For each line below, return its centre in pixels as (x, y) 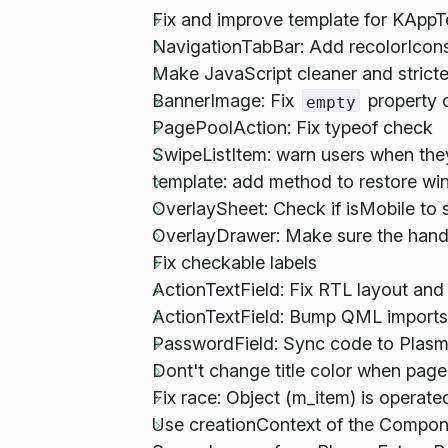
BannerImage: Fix (225, 101)
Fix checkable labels (234, 263)
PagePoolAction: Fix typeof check (292, 128)
